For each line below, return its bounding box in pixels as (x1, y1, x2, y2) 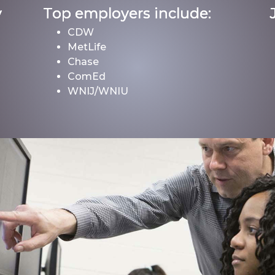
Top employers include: (43, 4, 211, 22)
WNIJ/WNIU (68, 85, 128, 97)
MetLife (68, 41, 106, 53)
